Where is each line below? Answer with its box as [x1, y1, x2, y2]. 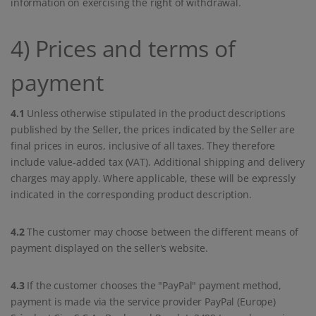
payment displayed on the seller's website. [11, 241, 208, 255]
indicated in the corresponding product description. [11, 188, 252, 202]
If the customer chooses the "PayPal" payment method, [24, 279, 281, 293]
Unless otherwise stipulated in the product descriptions [24, 107, 286, 121]
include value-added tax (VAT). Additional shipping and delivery [11, 155, 305, 169]
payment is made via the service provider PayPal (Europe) [11, 295, 276, 309]
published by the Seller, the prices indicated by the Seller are [11, 123, 295, 137]
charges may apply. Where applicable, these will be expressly [11, 171, 296, 186]
